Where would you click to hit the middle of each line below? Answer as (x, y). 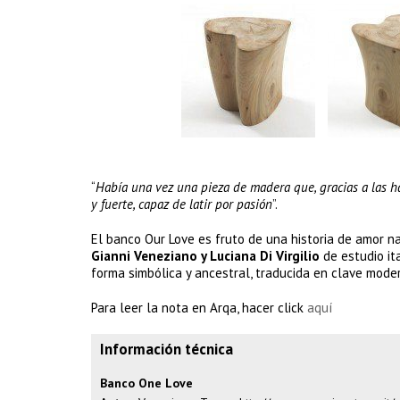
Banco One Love (146, 383)
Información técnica (167, 349)
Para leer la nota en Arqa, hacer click (199, 308)
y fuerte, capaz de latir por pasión (182, 204)
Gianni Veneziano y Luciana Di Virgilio (205, 256)
